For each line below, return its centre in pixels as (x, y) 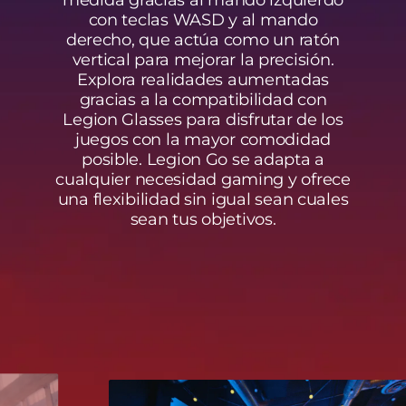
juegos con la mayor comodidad (203, 139)
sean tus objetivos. (203, 219)
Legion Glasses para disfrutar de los (203, 119)
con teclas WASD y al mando (203, 19)
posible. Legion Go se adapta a (203, 159)
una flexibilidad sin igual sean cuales (203, 199)
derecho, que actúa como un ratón (203, 39)
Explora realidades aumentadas (203, 79)
